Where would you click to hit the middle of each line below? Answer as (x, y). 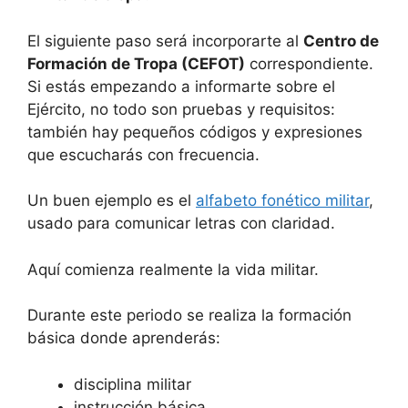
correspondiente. (309, 63)
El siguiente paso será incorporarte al (165, 41)
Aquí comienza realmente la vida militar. (173, 269)
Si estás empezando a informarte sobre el (181, 86)
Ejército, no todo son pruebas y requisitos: (181, 109)
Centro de (341, 41)
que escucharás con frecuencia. (143, 154)
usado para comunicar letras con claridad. (181, 224)
